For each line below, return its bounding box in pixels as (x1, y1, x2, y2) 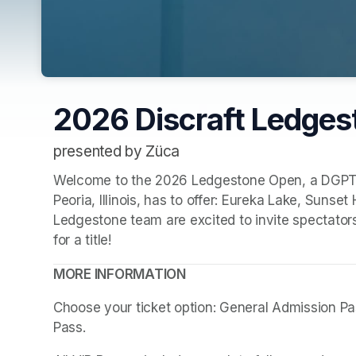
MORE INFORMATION (53, 266, 186, 283)
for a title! (53, 232, 111, 249)
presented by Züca (53, 141, 180, 161)
